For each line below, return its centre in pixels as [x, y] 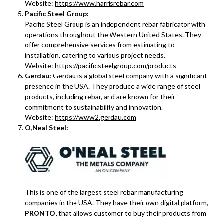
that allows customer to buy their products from [132, 213]
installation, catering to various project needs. [95, 55]
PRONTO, [41, 213]
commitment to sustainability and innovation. [94, 107]
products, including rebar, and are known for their [100, 96]
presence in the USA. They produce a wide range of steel [112, 86]
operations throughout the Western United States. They [113, 34]
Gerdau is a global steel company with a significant [130, 76]
